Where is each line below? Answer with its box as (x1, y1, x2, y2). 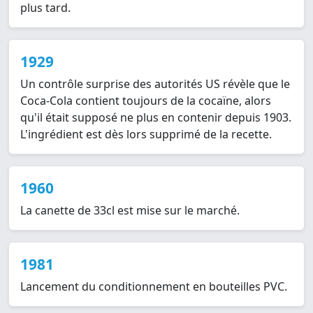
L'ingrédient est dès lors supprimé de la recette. (20, 126, 272, 143)
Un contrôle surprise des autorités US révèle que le (20, 76, 290, 92)
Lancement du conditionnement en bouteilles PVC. (20, 279, 287, 295)
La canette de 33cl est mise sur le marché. (20, 203, 240, 219)
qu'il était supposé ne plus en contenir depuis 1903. (20, 110, 291, 126)
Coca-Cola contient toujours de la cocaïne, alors (20, 93, 271, 109)
